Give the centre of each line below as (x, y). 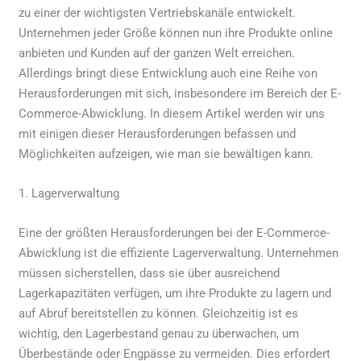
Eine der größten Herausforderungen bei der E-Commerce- (174, 232)
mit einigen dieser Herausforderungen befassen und (158, 133)
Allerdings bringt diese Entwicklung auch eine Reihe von (168, 73)
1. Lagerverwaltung (69, 193)
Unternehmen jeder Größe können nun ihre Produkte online (176, 33)
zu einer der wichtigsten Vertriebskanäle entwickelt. (158, 12)
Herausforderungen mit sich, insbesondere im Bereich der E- (180, 93)
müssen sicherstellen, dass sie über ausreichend (149, 273)
